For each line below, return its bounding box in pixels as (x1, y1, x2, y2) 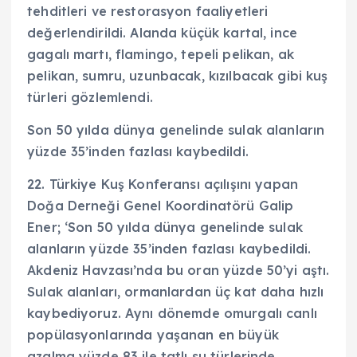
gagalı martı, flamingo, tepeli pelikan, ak (27, 45, 294, 62)
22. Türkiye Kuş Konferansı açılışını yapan (27, 175, 298, 192)
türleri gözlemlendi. (27, 88, 153, 105)
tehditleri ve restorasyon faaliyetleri (27, 2, 269, 19)
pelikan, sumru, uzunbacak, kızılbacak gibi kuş (27, 67, 328, 84)
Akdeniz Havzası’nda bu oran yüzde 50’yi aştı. (27, 261, 330, 278)
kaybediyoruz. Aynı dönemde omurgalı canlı (27, 304, 317, 321)
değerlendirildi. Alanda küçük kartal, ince (27, 24, 297, 41)
